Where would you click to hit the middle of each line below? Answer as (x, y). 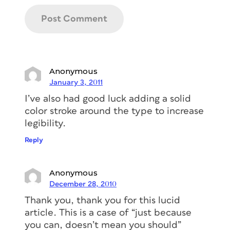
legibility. (45, 124)
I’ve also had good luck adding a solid (108, 99)
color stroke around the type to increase (114, 111)
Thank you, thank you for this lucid (102, 201)
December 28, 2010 (83, 184)
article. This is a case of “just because (108, 213)
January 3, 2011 (76, 83)
